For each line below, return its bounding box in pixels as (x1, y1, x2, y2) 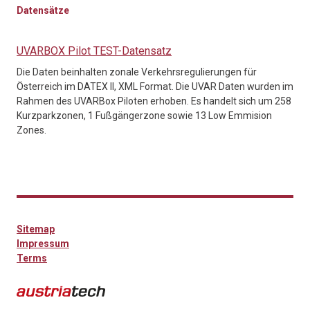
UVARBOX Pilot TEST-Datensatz (17, 44, 172, 57)
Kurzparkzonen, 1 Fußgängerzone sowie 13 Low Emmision (17, 109, 272, 121)
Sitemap (17, 224, 55, 235)
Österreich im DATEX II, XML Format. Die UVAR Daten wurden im (17, 80, 293, 92)
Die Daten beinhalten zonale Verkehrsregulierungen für (17, 66, 257, 77)
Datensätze (17, 4, 69, 16)
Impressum (17, 238, 69, 250)
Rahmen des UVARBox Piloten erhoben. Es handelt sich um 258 (17, 95, 291, 107)
